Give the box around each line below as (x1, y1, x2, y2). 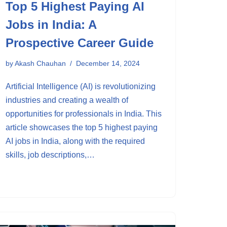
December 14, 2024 (76, 59, 140, 67)
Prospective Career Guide (6, 36, 154, 50)
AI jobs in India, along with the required (6, 137, 145, 145)
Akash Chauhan (15, 59, 66, 67)
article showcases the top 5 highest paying (6, 123, 158, 132)
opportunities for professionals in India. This (6, 109, 162, 118)
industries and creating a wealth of (6, 96, 128, 104)
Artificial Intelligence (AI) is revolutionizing (6, 82, 156, 91)
